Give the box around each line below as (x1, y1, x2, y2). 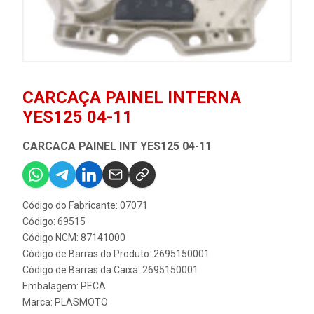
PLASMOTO (55, 296, 108, 308)
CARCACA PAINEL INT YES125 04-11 (22, 139, 212, 153)
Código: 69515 (22, 216, 86, 228)
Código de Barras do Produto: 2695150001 (22, 248, 210, 260)
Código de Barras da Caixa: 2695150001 (22, 264, 198, 276)
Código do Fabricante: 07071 (22, 200, 148, 212)
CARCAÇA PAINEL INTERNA (22, 88, 241, 108)
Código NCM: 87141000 (22, 232, 125, 244)
